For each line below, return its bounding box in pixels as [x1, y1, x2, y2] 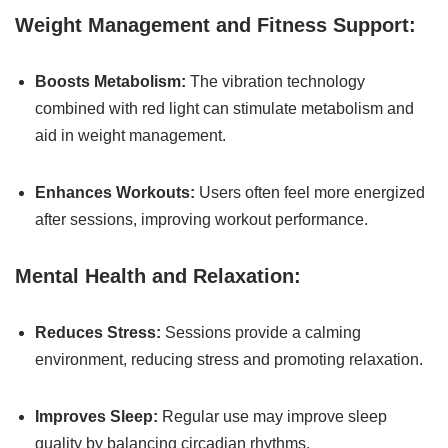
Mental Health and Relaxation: [15, 265, 301, 287]
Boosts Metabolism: [35, 73, 186, 90]
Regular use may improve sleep [158, 408, 387, 425]
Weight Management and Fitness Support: [15, 14, 416, 36]
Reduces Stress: [35, 324, 161, 341]
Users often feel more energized [195, 184, 425, 201]
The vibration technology [186, 73, 365, 90]
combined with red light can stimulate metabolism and [35, 100, 414, 117]
